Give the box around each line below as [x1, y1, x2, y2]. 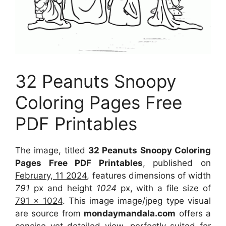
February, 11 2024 [15, 170, 87, 181]
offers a [176, 208, 211, 218]
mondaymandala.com [84, 208, 176, 218]
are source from [15, 208, 84, 218]
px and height [30, 183, 96, 193]
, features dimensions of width [87, 170, 211, 181]
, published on [142, 157, 211, 168]
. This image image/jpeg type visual [62, 195, 211, 206]
